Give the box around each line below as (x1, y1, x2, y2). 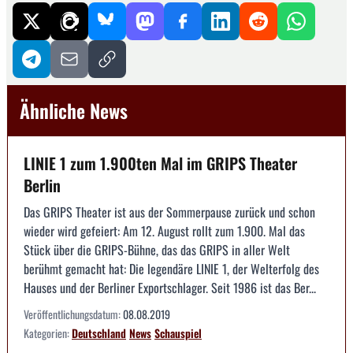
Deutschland (72, 325, 126, 342)
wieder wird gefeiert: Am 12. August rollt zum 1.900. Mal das (24, 221, 305, 241)
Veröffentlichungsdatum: (24, 306, 123, 323)
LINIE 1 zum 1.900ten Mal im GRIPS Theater (24, 151, 297, 176)
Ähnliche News (20, 96, 128, 125)
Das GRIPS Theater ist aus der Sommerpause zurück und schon (24, 203, 315, 222)
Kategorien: (24, 325, 72, 342)
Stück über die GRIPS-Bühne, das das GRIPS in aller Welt (24, 240, 290, 260)
